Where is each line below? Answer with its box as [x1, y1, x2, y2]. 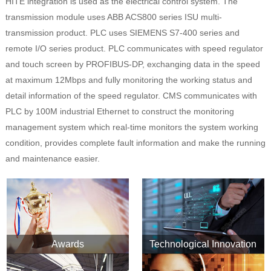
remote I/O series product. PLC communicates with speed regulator [5, 43, 263, 53]
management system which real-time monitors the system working [5, 122, 258, 132]
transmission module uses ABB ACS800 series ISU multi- [5, 11, 222, 22]
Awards [51, 239, 84, 250]
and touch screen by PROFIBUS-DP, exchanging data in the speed [5, 59, 260, 69]
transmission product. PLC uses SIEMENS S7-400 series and [5, 27, 240, 38]
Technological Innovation [149, 239, 257, 250]
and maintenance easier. [5, 153, 100, 163]
